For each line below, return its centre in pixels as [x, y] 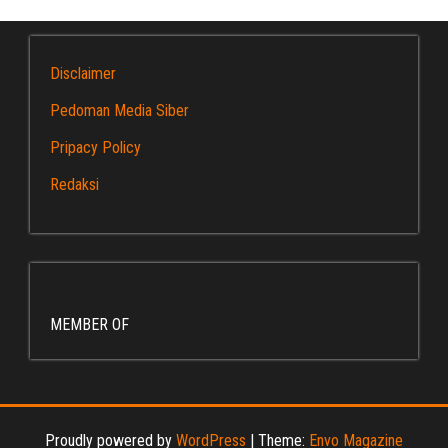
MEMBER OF [89, 324]
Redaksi [74, 184]
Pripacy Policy [95, 147]
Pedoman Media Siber [119, 110]
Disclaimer [83, 73]
